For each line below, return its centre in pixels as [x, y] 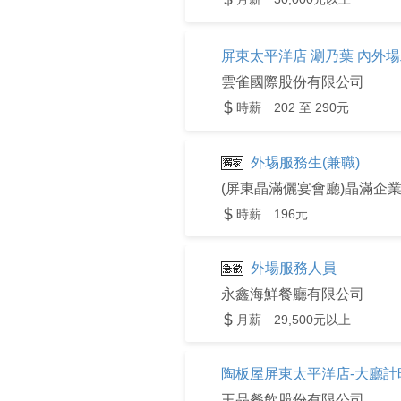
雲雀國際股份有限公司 [293, 81]
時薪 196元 [272, 214]
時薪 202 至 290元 [293, 107]
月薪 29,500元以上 [294, 320]
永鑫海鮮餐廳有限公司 [293, 294]
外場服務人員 [294, 268]
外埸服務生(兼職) [305, 162]
